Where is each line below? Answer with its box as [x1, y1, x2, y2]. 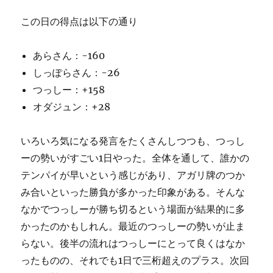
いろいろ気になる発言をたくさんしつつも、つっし [21, 135, 246, 147]
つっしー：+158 [33, 83, 105, 96]
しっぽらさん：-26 [33, 66, 121, 79]
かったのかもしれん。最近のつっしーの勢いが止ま [21, 220, 246, 232]
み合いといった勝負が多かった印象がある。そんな [21, 186, 246, 198]
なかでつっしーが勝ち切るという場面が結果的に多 [21, 203, 246, 215]
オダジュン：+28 [33, 101, 111, 113]
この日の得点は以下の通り [21, 15, 138, 27]
